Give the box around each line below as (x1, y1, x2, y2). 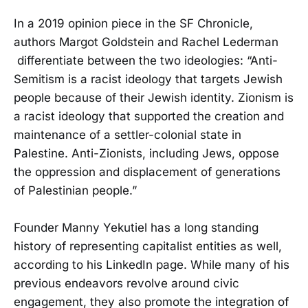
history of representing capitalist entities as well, (14, 239, 282, 253)
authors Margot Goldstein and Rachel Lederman (14, 34, 278, 49)
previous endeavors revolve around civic (14, 276, 239, 290)
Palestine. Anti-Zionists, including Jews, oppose (14, 146, 279, 160)
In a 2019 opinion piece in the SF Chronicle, (14, 16, 253, 30)
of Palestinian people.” (14, 183, 137, 197)
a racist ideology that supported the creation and (14, 109, 284, 123)
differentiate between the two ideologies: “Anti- (14, 53, 278, 67)
